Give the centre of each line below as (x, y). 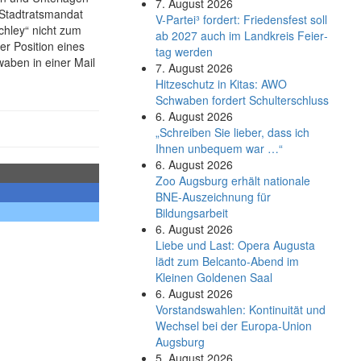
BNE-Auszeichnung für (213, 197)
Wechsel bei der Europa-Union (233, 326)
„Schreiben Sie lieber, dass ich (232, 132)
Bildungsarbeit (191, 213)
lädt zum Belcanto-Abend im (227, 261)
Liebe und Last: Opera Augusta (235, 245)
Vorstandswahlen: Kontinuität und (240, 309)
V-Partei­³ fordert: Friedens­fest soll (241, 19)
